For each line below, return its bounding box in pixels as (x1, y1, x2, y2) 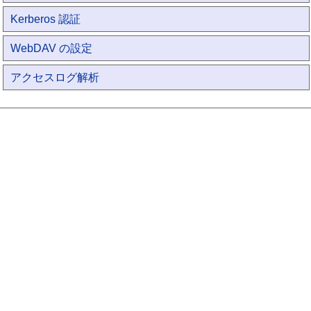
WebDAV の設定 (10, 42, 93, 54)
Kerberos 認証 (10, 13, 81, 25)
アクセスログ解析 (10, 72, 100, 83)
